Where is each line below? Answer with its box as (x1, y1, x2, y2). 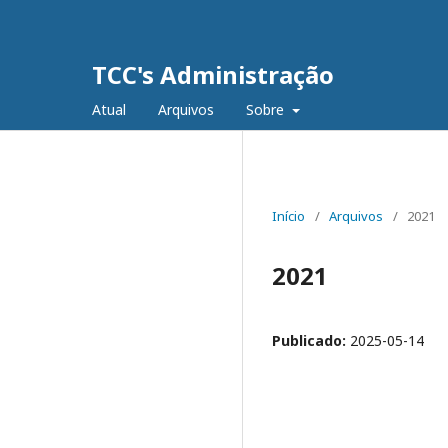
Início (272, 207, 305, 225)
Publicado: (272, 331, 350, 350)
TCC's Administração (92, 58, 334, 91)
